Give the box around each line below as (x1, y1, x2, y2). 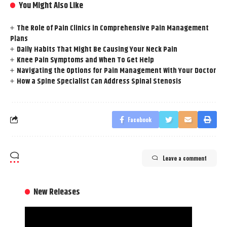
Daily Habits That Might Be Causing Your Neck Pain (17, 43, 178, 55)
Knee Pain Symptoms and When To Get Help (17, 54, 155, 66)
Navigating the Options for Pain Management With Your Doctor (17, 64, 217, 77)
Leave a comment (163, 154, 207, 162)
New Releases (33, 185, 81, 199)
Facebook (128, 115, 152, 124)
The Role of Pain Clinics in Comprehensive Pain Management (17, 22, 209, 34)
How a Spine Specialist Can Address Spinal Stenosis (17, 75, 182, 87)
